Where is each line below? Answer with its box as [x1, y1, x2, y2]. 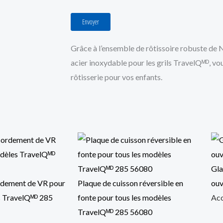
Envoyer [82, 17, 99, 27]
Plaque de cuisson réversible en [78, 178, 183, 188]
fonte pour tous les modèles [78, 193, 171, 203]
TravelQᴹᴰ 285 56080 [78, 207, 152, 217]
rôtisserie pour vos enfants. [71, 72, 162, 82]
